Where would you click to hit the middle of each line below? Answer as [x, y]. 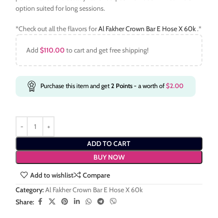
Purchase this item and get [76, 86]
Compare [96, 175]
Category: [30, 190]
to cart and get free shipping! [107, 50]
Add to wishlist [52, 175]
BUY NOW [109, 157]
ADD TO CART [109, 143]
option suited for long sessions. [61, 9]
